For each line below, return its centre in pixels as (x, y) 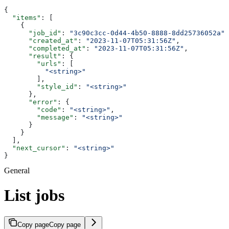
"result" (33, 56)
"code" (33, 109)
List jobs (34, 196)
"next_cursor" (35, 148)
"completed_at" (45, 48)
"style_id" (41, 86)
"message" (39, 117)
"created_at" (41, 40)
